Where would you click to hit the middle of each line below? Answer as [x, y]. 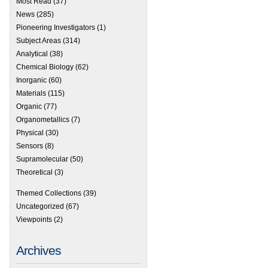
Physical [30, 133]
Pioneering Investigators [56, 27]
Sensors [30, 146]
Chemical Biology [45, 67]
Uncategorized [40, 207]
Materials [31, 94]
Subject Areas [39, 40]
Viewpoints [34, 220]
